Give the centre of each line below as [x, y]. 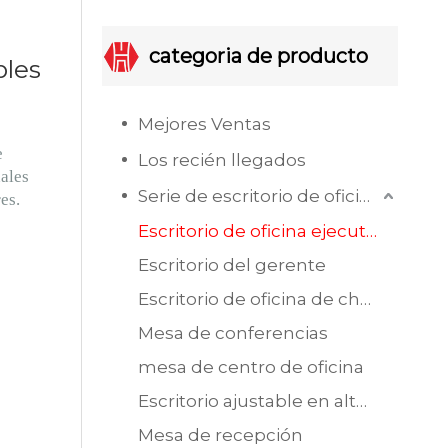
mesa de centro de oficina [251, 366]
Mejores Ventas [204, 123]
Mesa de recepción [220, 434]
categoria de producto [258, 55]
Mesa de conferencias [233, 332]
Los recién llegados [222, 159]
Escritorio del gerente [232, 264]
